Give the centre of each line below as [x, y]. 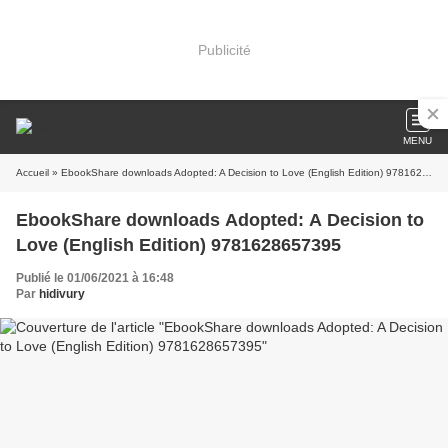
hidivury [62, 294]
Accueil [32, 172]
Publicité [224, 49]
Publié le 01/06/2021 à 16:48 [95, 278]
